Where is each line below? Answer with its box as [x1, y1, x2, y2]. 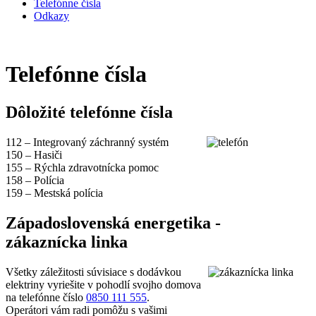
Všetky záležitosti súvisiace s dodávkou [6, 265, 181, 278]
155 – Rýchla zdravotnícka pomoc [6, 161, 159, 174]
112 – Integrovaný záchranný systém [6, 135, 169, 148]
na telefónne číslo [6, 291, 86, 303]
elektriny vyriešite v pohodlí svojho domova [6, 278, 201, 291]
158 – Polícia [6, 174, 64, 186]
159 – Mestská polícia [6, 186, 103, 199]
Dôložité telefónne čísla [6, 102, 173, 121]
